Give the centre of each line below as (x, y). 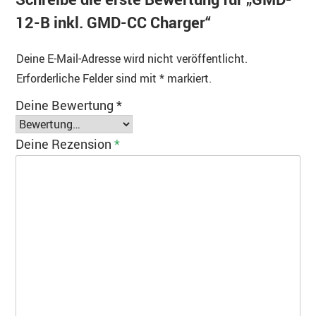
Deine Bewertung (66, 105)
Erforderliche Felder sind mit (88, 79)
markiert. (188, 79)
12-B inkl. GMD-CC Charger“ (113, 23)
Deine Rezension (65, 144)
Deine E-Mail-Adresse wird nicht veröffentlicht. (132, 59)
